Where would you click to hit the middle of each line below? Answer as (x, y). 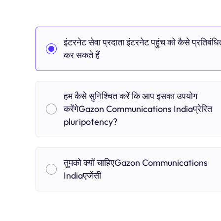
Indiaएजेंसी (82, 175)
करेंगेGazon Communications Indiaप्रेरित (138, 109)
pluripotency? (91, 122)
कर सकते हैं (82, 55)
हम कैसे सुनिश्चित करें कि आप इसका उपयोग (130, 96)
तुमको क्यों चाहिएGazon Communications (136, 163)
